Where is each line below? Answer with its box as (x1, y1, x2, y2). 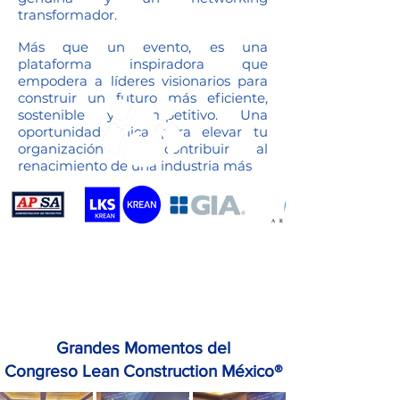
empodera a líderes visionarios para (18, 72, 268, 89)
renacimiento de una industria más (18, 157, 252, 174)
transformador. (18, 6, 117, 23)
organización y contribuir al (18, 140, 268, 157)
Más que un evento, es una (18, 38, 268, 55)
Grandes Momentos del (55, 338, 230, 357)
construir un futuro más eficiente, (18, 89, 268, 106)
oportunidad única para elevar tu (18, 123, 268, 140)
